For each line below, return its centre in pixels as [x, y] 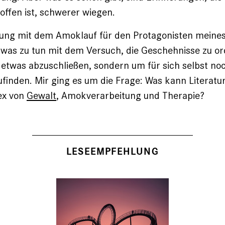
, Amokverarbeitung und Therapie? [130, 95]
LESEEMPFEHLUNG [113, 152]
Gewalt [41, 95]
